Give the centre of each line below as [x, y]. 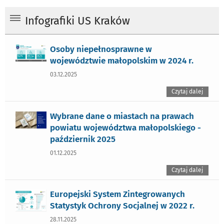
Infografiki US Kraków [77, 21]
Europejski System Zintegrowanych [118, 194]
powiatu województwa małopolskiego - [126, 127]
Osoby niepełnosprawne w [101, 49]
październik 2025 [83, 139]
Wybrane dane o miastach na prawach [122, 116]
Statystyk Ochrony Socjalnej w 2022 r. [122, 206]
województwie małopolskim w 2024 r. [122, 60]
